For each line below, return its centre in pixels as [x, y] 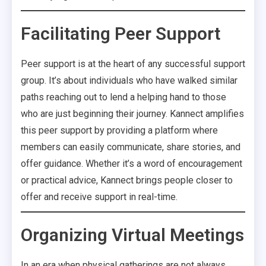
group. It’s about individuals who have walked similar [129, 80]
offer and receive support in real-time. [99, 197]
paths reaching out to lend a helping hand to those [123, 97]
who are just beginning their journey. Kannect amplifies [132, 114]
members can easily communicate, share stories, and [131, 147]
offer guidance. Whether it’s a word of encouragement [132, 164]
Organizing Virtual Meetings [132, 235]
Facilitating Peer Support [121, 34]
